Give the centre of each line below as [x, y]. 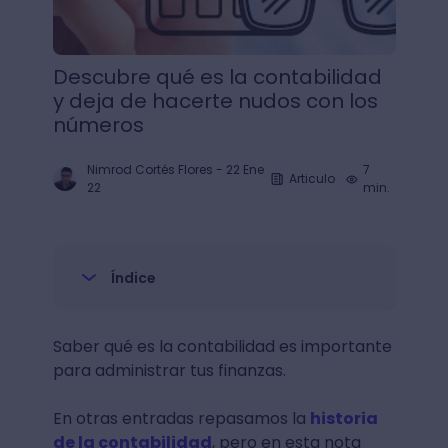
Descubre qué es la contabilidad [217, 77]
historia [343, 418]
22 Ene [244, 169]
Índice [133, 278]
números [98, 125]
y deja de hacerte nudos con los [215, 101]
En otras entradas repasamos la [181, 418]
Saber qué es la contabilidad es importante [222, 346]
